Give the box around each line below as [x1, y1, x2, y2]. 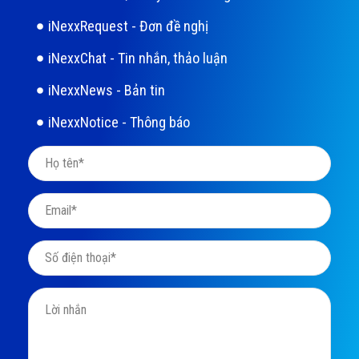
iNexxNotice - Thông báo [48, 114, 190, 131]
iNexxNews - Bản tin [48, 82, 165, 99]
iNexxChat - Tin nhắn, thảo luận [48, 50, 228, 67]
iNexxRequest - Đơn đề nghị [48, 18, 208, 35]
